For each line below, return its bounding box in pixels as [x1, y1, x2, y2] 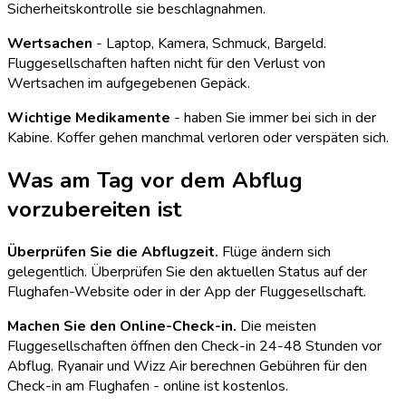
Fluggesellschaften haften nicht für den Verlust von [7, 53, 325, 74]
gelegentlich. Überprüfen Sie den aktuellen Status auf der [7, 262, 367, 283]
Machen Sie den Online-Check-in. [7, 316, 237, 337]
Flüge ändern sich [218, 242, 331, 263]
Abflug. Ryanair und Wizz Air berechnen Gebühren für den [7, 356, 367, 377]
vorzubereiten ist [7, 195, 181, 225]
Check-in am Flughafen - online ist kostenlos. [7, 376, 288, 397]
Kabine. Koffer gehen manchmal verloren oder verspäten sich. [7, 128, 389, 149]
